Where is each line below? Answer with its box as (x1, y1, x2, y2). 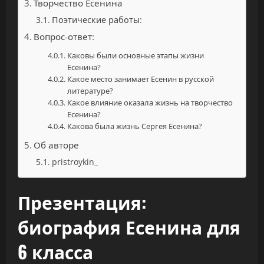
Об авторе (34, 139, 80, 151)
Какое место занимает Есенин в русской (67, 74, 214, 84)
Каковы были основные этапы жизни (67, 50, 204, 61)
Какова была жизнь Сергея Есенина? (67, 121, 202, 131)
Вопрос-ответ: (34, 31, 95, 42)
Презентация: (18, 189, 146, 215)
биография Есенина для (18, 213, 240, 240)
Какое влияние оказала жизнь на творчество (67, 97, 233, 108)
